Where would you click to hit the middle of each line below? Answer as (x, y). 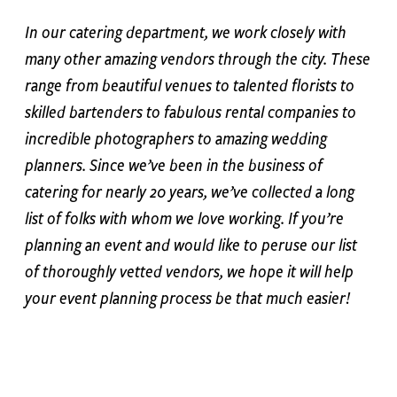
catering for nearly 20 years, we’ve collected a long (189, 192)
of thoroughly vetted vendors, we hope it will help (189, 272)
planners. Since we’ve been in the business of (173, 165)
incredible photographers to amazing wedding (175, 139)
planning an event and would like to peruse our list (191, 245)
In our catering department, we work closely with (185, 32)
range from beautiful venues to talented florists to (189, 86)
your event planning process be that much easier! (187, 298)
